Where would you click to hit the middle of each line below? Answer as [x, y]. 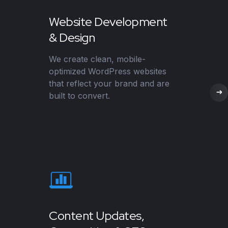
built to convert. [79, 95]
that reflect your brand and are [109, 83]
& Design [72, 37]
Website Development [108, 21]
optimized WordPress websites [108, 71]
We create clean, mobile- [97, 59]
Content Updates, [97, 215]
